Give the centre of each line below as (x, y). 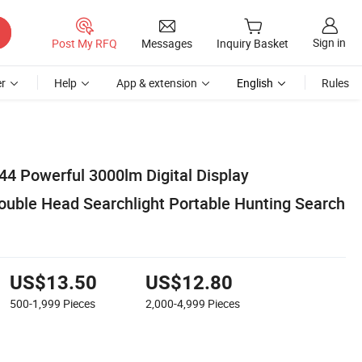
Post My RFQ (84, 43)
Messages (167, 43)
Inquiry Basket (253, 44)
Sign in (329, 43)
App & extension (157, 83)
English (255, 83)
